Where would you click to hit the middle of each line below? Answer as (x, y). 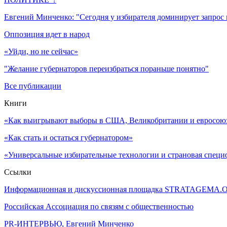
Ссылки (18, 172)
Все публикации (33, 86)
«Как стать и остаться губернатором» (68, 137)
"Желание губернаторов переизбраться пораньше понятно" (106, 68)
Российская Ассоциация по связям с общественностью (99, 206)
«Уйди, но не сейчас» (41, 51)
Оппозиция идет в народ (47, 34)
